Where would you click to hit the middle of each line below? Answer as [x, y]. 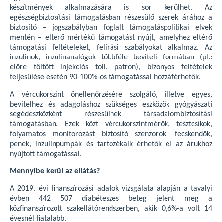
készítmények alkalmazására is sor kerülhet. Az [111, 8]
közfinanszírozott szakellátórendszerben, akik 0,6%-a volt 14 [111, 209]
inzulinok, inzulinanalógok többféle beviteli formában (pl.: [111, 58]
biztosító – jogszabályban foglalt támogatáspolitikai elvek [111, 28]
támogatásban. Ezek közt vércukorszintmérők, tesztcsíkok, [111, 125]
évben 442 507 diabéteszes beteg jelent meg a [111, 199]
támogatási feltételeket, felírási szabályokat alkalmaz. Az [111, 48]
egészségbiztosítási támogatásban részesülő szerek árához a [111, 18]
